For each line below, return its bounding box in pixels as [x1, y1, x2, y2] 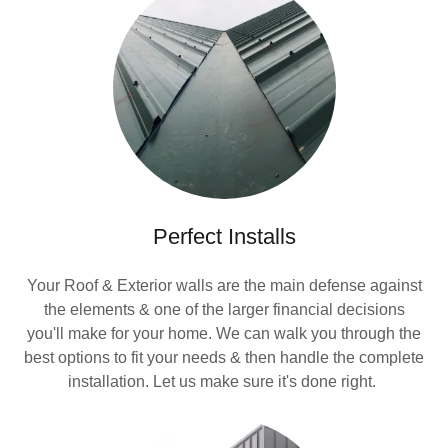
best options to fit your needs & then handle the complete [24, 349, 424, 366]
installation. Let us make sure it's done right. [68, 373, 380, 390]
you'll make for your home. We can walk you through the [27, 325, 421, 342]
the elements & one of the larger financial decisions [43, 301, 405, 318]
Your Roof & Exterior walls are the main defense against [26, 277, 422, 294]
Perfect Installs [152, 224, 296, 249]
